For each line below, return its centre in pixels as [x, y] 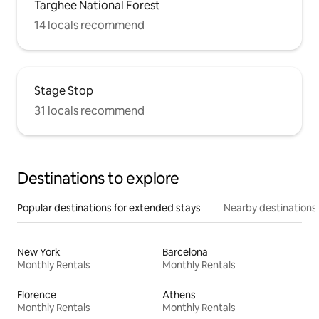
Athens [179, 295]
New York [39, 252]
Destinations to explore [98, 179]
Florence [37, 295]
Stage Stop [64, 91]
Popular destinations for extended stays [109, 208]
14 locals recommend [89, 26]
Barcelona [185, 252]
